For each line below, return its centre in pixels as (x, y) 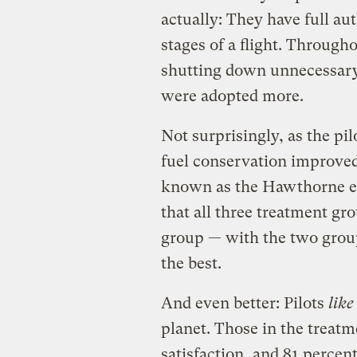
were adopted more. (232, 96)
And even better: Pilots (244, 303)
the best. (191, 263)
